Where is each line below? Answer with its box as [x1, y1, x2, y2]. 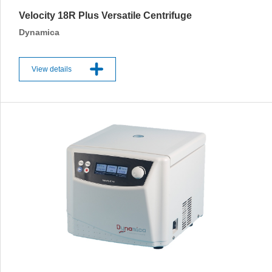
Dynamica [19, 27, 62, 37]
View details [32, 65, 72, 73]
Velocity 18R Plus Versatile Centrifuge [19, 10, 192, 21]
